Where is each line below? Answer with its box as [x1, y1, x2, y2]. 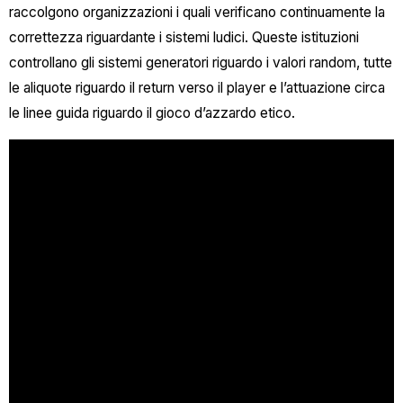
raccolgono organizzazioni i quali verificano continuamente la [9, 3, 385, 21]
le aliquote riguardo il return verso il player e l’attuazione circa [9, 78, 385, 96]
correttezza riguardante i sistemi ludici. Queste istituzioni [9, 28, 359, 46]
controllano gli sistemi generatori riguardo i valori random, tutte [9, 53, 392, 71]
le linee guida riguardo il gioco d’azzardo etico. [9, 103, 295, 121]
